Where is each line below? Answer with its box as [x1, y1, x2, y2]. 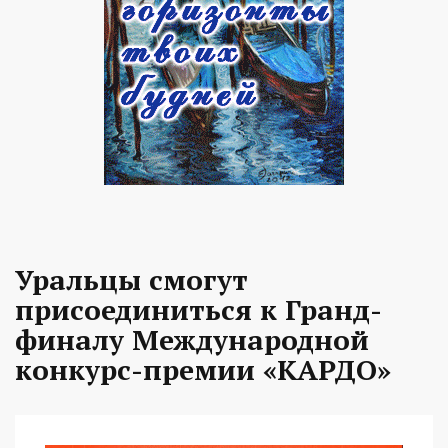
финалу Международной [15, 321, 369, 359]
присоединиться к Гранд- [15, 291, 382, 329]
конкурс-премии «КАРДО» [15, 351, 391, 389]
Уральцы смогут [15, 261, 248, 299]
